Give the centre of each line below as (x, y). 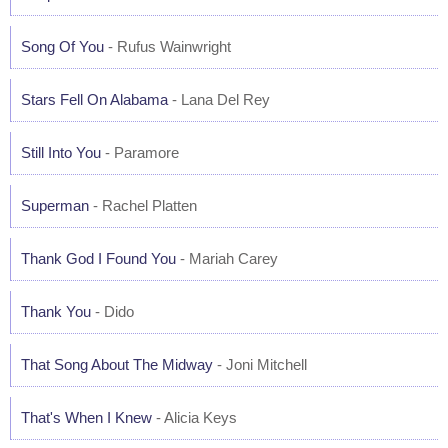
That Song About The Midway (117, 364)
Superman (55, 205)
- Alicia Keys (194, 417)
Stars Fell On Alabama (94, 99)
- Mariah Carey (227, 258)
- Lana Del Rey (219, 99)
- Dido (112, 311)
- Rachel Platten (143, 205)
